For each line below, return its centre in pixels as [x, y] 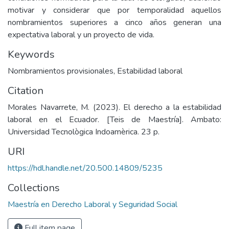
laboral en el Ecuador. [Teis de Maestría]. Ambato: [114, 120]
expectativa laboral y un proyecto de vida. [81, 35]
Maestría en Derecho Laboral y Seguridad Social [93, 204]
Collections [34, 188]
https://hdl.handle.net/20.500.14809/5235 [85, 168]
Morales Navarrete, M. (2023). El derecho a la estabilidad [114, 107]
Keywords [31, 54]
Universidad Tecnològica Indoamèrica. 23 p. [84, 132]
